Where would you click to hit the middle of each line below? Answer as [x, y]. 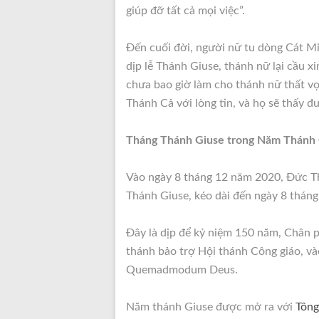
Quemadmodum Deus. [182, 270]
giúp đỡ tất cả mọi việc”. [185, 11]
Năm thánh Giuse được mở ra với [211, 307]
